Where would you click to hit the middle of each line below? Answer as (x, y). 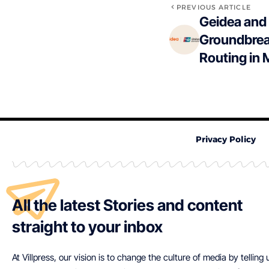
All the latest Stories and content (127, 205)
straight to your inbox (87, 226)
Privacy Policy (226, 139)
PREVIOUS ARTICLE (214, 7)
